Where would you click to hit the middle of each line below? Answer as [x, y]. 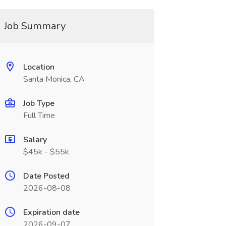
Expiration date [51, 212]
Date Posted [46, 176]
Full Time [39, 116]
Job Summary [35, 26]
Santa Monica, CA [54, 79]
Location [39, 67]
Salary [35, 140]
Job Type [39, 103]
